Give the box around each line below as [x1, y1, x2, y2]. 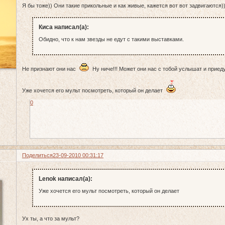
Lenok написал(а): [38, 175, 92, 183]
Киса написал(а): [38, 24, 89, 31]
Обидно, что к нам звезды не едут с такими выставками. [38, 36, 184, 42]
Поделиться [22, 152, 53, 159]
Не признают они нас [22, 66, 79, 72]
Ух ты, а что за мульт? [22, 215, 80, 222]
